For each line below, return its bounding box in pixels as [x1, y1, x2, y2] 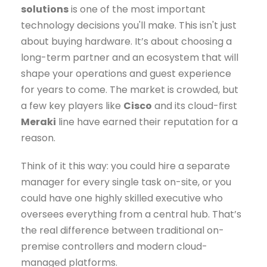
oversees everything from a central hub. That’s [21, 207, 241, 222]
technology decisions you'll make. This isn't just [21, 18, 237, 33]
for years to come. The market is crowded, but [21, 83, 238, 97]
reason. [21, 131, 55, 145]
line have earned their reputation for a [56, 115, 238, 129]
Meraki [21, 115, 56, 129]
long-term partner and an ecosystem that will [21, 51, 238, 65]
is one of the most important [69, 2, 206, 17]
